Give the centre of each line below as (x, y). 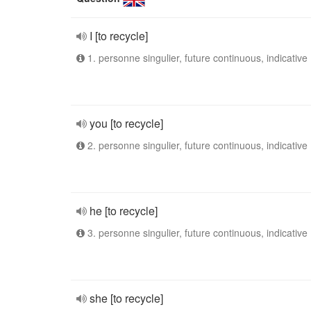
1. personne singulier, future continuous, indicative (196, 58)
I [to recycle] (119, 36)
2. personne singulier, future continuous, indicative (196, 145)
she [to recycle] (126, 298)
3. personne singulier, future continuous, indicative (196, 233)
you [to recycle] (126, 123)
